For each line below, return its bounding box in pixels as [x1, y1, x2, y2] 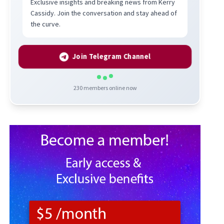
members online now [82, 83, 137, 91]
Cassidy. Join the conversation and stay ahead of [30, 8, 177, 17]
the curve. [30, 19, 61, 28]
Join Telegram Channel [72, 51, 151, 61]
